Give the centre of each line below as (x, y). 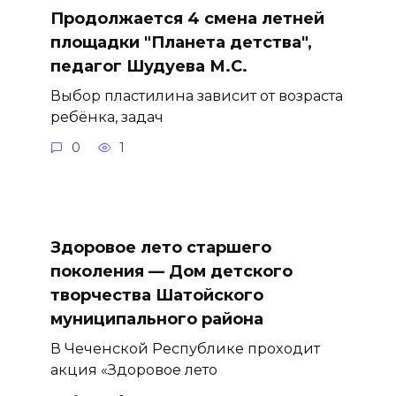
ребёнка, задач (107, 116)
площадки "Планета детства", (181, 42)
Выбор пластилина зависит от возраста (196, 95)
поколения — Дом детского (171, 272)
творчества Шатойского (156, 296)
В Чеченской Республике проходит (185, 349)
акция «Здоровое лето (133, 370)
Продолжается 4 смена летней (187, 18)
